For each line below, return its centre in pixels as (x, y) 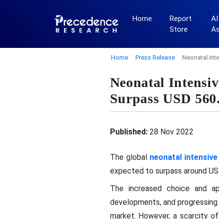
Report (180, 19)
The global (130, 157)
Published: (129, 131)
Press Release (155, 57)
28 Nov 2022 (170, 131)
